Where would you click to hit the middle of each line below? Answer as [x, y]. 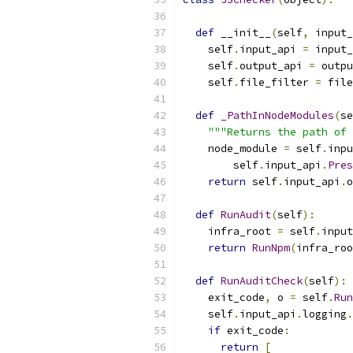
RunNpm [271, 248]
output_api [274, 66]
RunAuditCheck [262, 281]
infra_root [230, 231]
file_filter [277, 82]
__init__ [243, 33]
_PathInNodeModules [277, 115]
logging [325, 314]
